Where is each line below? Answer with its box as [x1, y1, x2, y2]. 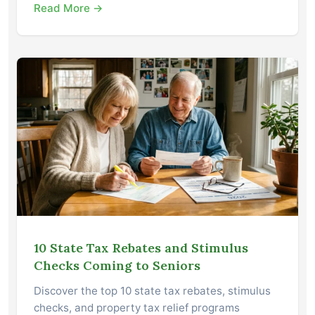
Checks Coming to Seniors [34, 257, 200, 274]
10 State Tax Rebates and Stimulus [34, 240, 248, 257]
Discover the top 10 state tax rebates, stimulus [34, 284, 271, 298]
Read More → [34, 1, 103, 15]
